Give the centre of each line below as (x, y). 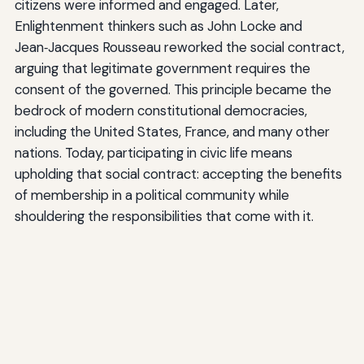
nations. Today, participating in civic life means (153, 153)
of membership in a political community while (152, 195)
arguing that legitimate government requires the (162, 69)
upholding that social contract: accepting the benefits (178, 174)
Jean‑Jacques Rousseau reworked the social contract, (179, 48)
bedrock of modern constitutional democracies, (160, 111)
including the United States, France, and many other (172, 132)
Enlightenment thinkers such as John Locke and (158, 26)
